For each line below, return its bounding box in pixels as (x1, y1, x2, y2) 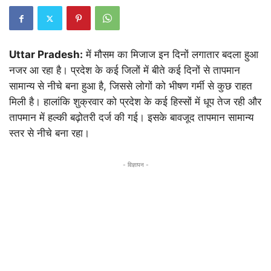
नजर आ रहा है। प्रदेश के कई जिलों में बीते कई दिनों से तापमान (9, 64, 240, 76)
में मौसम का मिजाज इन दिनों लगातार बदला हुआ (83, 48, 258, 60)
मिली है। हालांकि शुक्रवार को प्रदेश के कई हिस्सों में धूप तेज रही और (9, 96, 261, 108)
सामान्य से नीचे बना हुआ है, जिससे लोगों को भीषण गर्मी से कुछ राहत (9, 80, 252, 92)
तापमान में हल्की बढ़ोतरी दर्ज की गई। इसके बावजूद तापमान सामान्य (9, 111, 253, 123)
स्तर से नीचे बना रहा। (9, 127, 90, 139)
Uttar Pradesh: (9, 48, 83, 60)
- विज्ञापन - (122, 161, 149, 168)
